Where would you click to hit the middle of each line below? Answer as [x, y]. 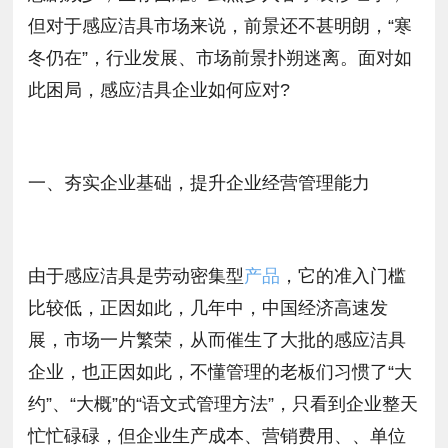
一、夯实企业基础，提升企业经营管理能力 [199, 182]
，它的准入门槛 [343, 275]
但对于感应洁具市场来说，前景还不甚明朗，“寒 [220, 26]
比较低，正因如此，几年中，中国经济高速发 [208, 307]
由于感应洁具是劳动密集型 [136, 275]
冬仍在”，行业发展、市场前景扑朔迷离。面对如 [220, 58]
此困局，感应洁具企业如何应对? [159, 90]
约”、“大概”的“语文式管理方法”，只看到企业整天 [223, 403]
